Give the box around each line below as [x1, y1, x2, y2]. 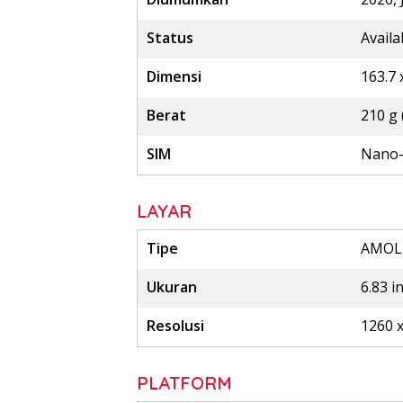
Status [147, 28, 193, 49]
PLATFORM [137, 372, 232, 395]
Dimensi [147, 67, 201, 87]
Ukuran [147, 277, 197, 298]
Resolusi [147, 316, 204, 336]
